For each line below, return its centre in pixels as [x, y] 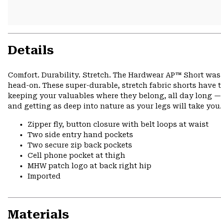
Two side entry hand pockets [80, 135]
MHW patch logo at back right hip [90, 166]
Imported [44, 176]
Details [31, 50]
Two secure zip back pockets [80, 145]
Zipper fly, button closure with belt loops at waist [118, 124]
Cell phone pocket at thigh [76, 155]
